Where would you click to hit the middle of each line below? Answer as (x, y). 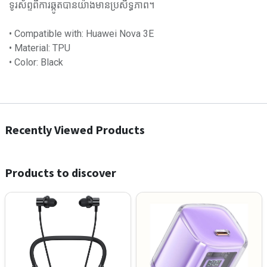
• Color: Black (36, 62)
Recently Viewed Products (75, 130)
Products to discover (60, 173)
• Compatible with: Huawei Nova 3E (81, 34)
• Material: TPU (40, 48)
